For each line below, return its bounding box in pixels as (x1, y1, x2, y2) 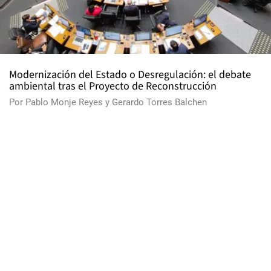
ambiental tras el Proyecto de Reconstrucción (9, 78, 217, 94)
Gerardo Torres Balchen (112, 96, 207, 108)
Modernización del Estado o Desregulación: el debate (9, 67, 251, 82)
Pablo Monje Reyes (25, 96, 103, 108)
